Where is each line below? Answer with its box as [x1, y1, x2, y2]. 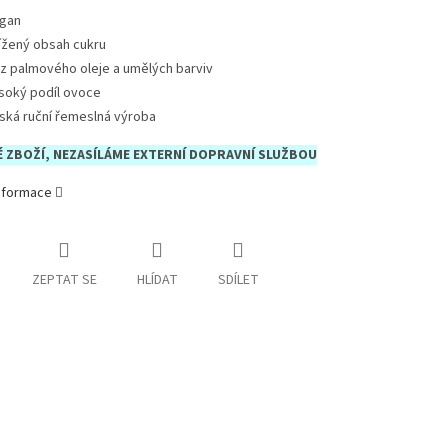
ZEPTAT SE [31, 270, 97, 291]
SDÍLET [217, 270, 259, 291]
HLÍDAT [136, 270, 178, 291]
